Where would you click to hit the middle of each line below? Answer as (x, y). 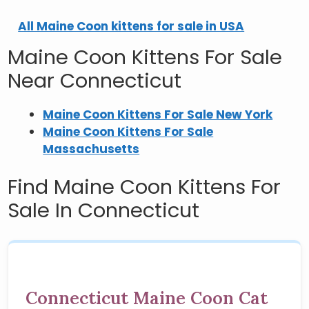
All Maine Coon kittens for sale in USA (131, 26)
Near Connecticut (95, 80)
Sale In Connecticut (104, 210)
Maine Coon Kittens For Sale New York (158, 114)
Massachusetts (91, 149)
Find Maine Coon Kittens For (144, 187)
